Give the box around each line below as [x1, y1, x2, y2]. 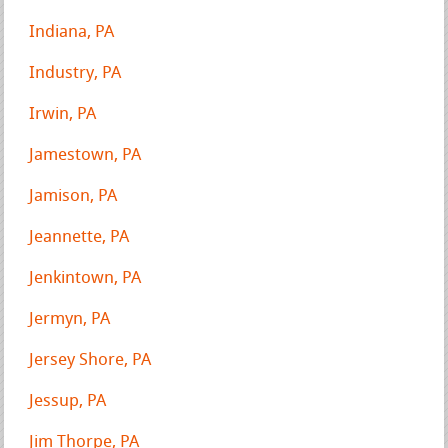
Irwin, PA [29, 105, 97, 123]
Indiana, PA [29, 23, 115, 41]
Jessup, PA [29, 392, 107, 410]
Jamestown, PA [29, 146, 142, 164]
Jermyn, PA [29, 310, 111, 328]
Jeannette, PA [29, 228, 130, 246]
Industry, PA [29, 64, 122, 82]
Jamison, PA [29, 187, 118, 205]
